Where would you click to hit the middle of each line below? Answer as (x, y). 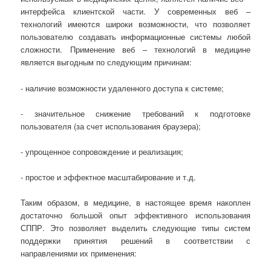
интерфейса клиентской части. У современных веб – (135, 11)
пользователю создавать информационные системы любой (135, 37)
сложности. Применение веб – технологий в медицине (135, 50)
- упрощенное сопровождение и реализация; (102, 151)
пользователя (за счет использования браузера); (111, 126)
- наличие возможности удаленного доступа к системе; (122, 88)
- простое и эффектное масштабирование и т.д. (109, 177)
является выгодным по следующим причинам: (106, 62)
